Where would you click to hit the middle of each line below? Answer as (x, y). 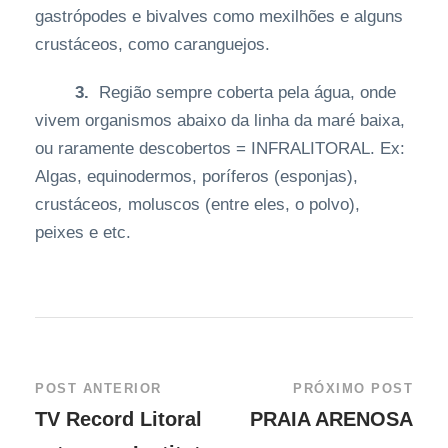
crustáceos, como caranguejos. (162, 45)
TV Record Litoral (118, 419)
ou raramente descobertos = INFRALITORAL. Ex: (220, 149)
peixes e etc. (103, 233)
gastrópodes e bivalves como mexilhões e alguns (219, 17)
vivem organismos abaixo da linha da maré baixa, (220, 121)
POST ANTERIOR (98, 389)
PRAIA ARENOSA (331, 419)
